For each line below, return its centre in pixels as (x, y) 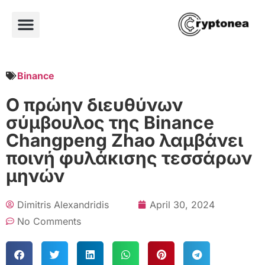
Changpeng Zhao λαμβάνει (125, 140)
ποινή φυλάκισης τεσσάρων (129, 158)
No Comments (49, 221)
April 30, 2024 (182, 204)
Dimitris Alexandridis (63, 204)
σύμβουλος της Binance (110, 122)
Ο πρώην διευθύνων (94, 104)
